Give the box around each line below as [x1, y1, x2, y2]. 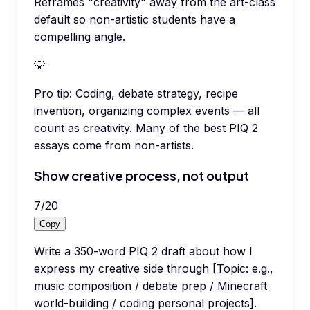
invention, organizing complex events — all [34, 104, 259, 118]
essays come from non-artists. [34, 138, 194, 153]
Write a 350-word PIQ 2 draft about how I [34, 244, 253, 258]
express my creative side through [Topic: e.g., [34, 261, 273, 275]
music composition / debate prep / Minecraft [34, 278, 267, 293]
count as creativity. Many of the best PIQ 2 [34, 121, 258, 136]
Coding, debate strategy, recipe [75, 86, 238, 101]
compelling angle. [34, 30, 125, 44]
